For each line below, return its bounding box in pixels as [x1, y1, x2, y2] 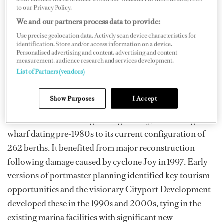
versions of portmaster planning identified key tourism [7, 169, 210, 182]
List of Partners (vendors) [16, 67, 85, 76]
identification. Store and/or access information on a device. [16, 39, 173, 48]
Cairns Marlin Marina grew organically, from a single [7, 114, 202, 126]
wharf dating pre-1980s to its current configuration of [7, 128, 205, 140]
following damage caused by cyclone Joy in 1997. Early [7, 156, 208, 168]
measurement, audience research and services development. [16, 56, 174, 65]
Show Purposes [49, 94, 95, 103]
